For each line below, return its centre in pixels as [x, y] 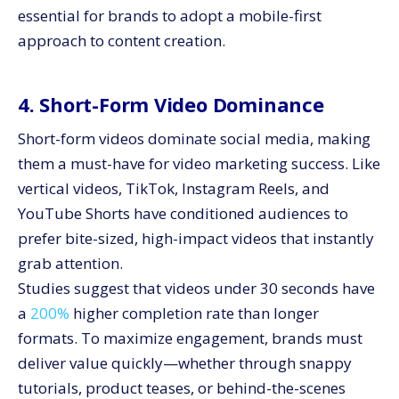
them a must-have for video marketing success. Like [199, 163]
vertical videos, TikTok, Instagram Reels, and [174, 188]
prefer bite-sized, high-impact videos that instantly [196, 238]
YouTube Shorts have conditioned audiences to [183, 213]
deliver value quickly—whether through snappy [185, 363]
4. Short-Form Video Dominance [171, 104]
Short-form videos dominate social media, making [194, 138]
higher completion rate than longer [194, 313]
